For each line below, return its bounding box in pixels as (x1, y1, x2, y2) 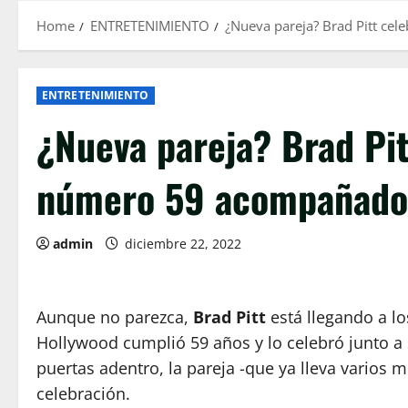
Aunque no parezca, (36, 306, 193, 328)
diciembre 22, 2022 (121, 235, 245, 252)
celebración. (36, 382, 130, 404)
